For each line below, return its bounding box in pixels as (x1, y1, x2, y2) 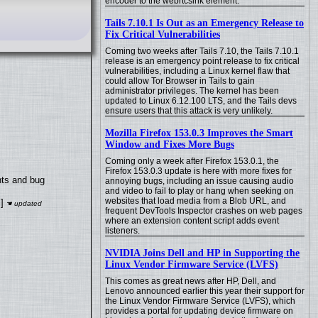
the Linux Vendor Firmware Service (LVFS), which (105, 296, 295, 306)
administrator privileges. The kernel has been (105, 86, 279, 96)
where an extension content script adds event (105, 216, 279, 226)
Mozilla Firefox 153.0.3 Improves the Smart (105, 128, 293, 138)
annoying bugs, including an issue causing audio (105, 176, 294, 186)
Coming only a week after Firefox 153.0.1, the (105, 156, 279, 166)
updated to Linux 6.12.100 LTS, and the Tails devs (105, 96, 297, 106)
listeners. (105, 226, 140, 236)
